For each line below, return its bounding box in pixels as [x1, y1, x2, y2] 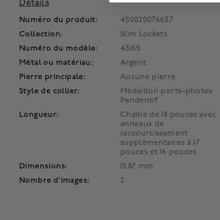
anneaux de [120, 119, 165, 129]
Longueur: [19, 110, 59, 119]
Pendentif [120, 96, 158, 105]
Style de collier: [19, 86, 80, 96]
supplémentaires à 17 [120, 138, 200, 147]
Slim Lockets [120, 29, 167, 39]
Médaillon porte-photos [120, 86, 213, 96]
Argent [120, 58, 146, 67]
